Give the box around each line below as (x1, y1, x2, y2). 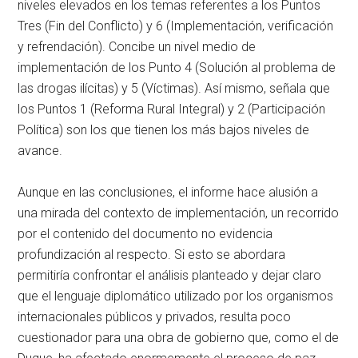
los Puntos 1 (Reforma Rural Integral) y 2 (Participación (18, 101, 326, 117)
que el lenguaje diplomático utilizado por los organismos (18, 288, 334, 304)
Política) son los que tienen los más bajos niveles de (18, 121, 310, 137)
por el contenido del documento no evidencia (18, 225, 273, 241)
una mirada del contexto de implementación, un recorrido (18, 205, 340, 221)
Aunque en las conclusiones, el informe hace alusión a (18, 184, 319, 200)
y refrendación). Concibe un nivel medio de (18, 38, 257, 54)
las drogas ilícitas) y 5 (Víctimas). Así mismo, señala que (18, 80, 331, 96)
